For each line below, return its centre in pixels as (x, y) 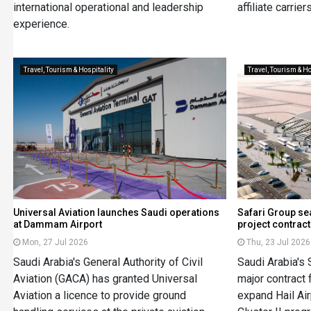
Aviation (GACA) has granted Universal (105, 279)
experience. (41, 24)
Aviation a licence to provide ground (99, 296)
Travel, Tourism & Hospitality (68, 69)
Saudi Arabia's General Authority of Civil (108, 262)
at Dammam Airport (57, 225)
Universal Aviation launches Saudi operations (116, 213)
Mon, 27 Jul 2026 (55, 243)
